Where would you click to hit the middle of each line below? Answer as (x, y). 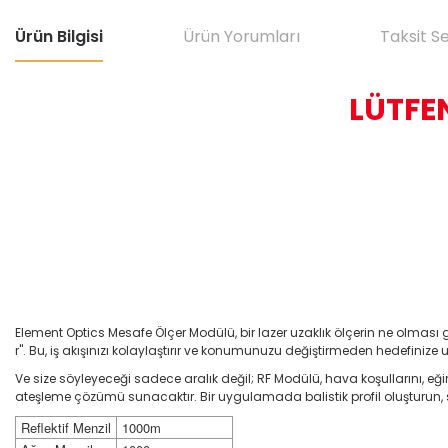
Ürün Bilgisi (59, 36)
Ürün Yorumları (241, 36)
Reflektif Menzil (66, 427)
